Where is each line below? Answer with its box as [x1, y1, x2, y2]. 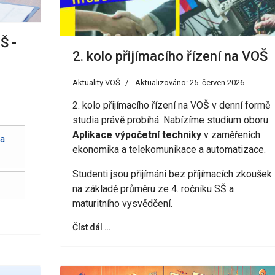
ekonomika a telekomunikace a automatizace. [72, 144, 266, 156]
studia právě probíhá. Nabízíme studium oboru [72, 114, 268, 126]
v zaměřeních [201, 129, 260, 141]
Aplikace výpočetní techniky [72, 129, 201, 141]
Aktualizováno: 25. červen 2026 [134, 78, 244, 88]
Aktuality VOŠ [72, 78, 120, 88]
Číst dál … [72, 222, 110, 233]
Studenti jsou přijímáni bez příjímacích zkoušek [72, 168, 272, 180]
